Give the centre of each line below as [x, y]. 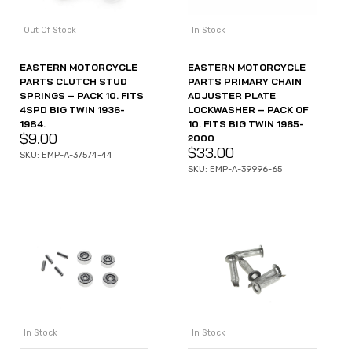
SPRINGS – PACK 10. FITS [82, 95]
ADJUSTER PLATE [232, 95]
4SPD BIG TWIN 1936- [72, 109]
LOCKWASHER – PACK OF [248, 109]
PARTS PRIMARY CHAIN [245, 81]
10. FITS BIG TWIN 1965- [246, 123]
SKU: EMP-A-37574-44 [66, 155]
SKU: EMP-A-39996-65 [235, 169]
